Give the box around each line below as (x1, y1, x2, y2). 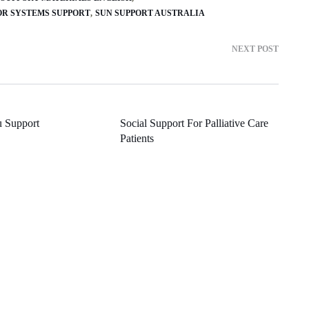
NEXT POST (232, 43, 279, 54)
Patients (119, 132, 154, 144)
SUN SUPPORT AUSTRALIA (95, 8, 205, 18)
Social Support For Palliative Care (119, 117, 268, 129)
